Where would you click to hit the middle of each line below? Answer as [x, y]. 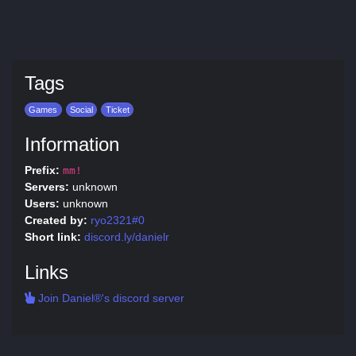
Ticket [117, 110]
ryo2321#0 [118, 220]
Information [72, 144]
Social [81, 110]
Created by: [56, 220]
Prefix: [42, 170]
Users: [42, 203]
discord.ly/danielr [127, 237]
